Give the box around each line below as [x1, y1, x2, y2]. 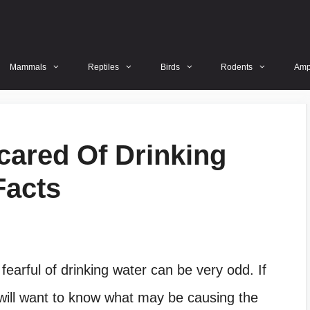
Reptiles [88, 62, 120, 72]
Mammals [10, 62, 47, 72]
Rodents [221, 62, 253, 72]
